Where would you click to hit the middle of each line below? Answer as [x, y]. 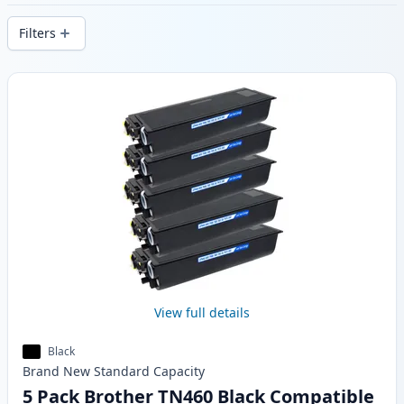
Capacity [179, 372]
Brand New [56, 372]
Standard [122, 372]
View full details [202, 313]
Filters [37, 33]
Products [37, 83]
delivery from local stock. [92, 18]
